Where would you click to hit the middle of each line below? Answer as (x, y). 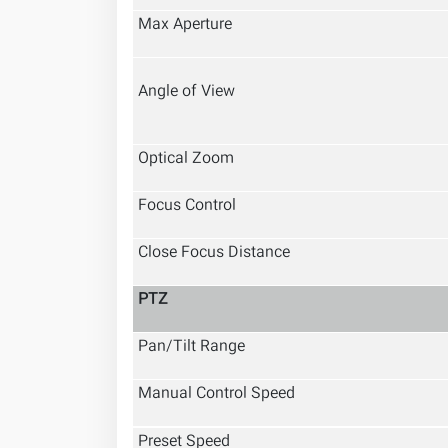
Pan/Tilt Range (191, 347)
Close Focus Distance (214, 253)
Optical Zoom (186, 159)
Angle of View (186, 92)
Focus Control (187, 206)
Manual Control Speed (216, 394)
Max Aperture (185, 25)
